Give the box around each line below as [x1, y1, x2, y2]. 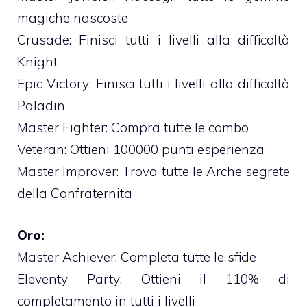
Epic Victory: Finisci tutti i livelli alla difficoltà [17, 75, 290, 93]
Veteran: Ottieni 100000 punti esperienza [17, 141, 265, 158]
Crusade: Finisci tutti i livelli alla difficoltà [17, 32, 290, 49]
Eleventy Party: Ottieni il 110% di [17, 270, 290, 287]
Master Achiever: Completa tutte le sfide [17, 248, 256, 265]
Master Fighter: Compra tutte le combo [17, 119, 249, 136]
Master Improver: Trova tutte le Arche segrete [17, 163, 290, 180]
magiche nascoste [17, 10, 128, 27]
